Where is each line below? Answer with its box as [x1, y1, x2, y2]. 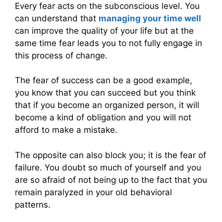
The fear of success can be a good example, [15, 75, 192, 86]
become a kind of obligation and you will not [15, 112, 191, 123]
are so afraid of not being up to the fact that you [15, 174, 207, 185]
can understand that [15, 13, 99, 23]
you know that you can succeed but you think [15, 88, 196, 98]
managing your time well [99, 13, 201, 23]
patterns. [15, 199, 51, 210]
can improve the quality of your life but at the [15, 25, 194, 36]
